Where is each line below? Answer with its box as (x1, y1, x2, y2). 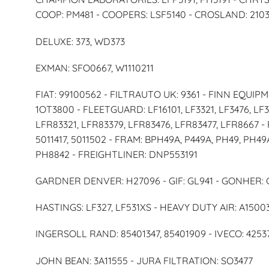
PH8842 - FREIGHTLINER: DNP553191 (35, 148, 198, 160)
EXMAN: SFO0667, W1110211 (35, 61, 154, 74)
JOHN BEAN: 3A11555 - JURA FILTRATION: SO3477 (35, 254, 253, 267)
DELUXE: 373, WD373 (35, 35, 125, 47)
